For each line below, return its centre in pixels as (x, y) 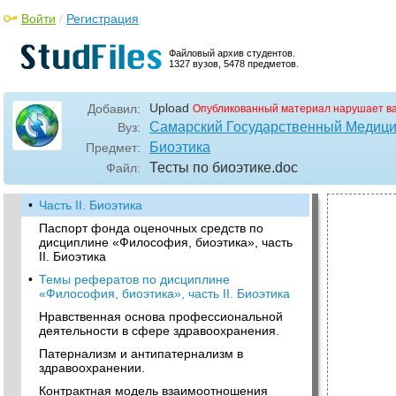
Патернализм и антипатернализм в (141, 354)
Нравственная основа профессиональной (161, 316)
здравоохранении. (92, 368)
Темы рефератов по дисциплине (134, 279)
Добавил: (114, 109)
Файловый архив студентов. (232, 53)
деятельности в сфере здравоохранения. (159, 331)
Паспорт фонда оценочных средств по (151, 228)
